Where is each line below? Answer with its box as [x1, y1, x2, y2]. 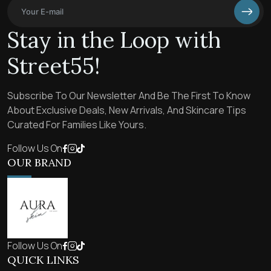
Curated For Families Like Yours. [7, 118, 146, 131]
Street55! [7, 52, 100, 80]
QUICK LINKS [7, 253, 79, 267]
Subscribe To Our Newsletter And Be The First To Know [7, 89, 250, 102]
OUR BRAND [7, 155, 71, 169]
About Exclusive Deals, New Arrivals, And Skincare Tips [7, 103, 246, 117]
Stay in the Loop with [7, 26, 221, 54]
